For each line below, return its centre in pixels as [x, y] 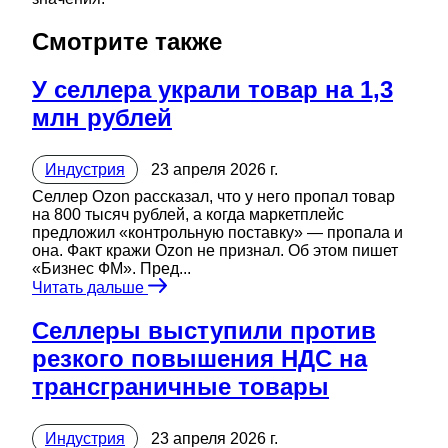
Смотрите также [127, 42]
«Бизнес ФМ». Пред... [111, 269]
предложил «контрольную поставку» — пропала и [217, 233]
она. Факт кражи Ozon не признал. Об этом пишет [215, 251]
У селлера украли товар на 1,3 [212, 90]
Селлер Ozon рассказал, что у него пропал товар [213, 197]
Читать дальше [90, 288]
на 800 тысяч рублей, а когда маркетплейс [188, 215]
